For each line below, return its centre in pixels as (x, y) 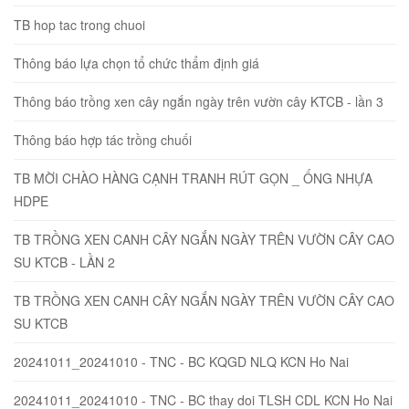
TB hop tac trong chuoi (79, 24)
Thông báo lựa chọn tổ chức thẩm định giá (136, 63)
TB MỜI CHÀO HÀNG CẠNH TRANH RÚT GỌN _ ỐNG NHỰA (193, 178)
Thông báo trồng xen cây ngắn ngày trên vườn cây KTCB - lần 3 (199, 101)
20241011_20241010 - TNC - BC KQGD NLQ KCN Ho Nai (181, 361)
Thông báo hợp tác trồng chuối (103, 139)
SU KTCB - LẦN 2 (64, 262)
